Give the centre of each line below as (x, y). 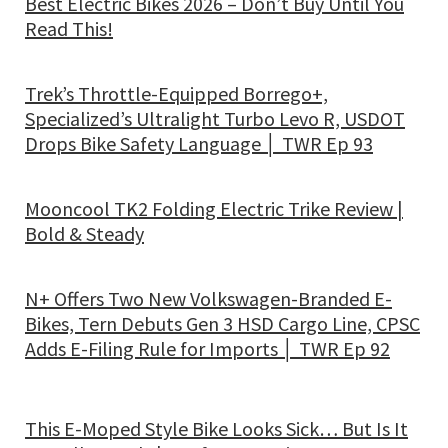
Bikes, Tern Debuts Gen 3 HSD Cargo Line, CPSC (222, 323)
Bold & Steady (84, 233)
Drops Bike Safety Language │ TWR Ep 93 (199, 143)
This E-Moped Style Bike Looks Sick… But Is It (216, 428)
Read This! (69, 28)
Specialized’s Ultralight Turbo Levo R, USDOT (215, 118)
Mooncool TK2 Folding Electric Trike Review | (214, 208)
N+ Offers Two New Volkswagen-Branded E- (208, 298)
